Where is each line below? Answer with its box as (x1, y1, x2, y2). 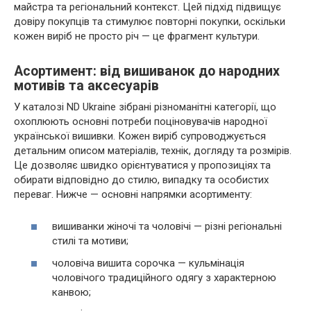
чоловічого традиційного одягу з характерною (52, 271, 276, 284)
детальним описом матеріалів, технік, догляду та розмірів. (14, 144, 292, 157)
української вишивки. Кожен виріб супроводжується (14, 129, 266, 142)
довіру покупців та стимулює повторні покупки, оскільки (14, 15, 285, 28)
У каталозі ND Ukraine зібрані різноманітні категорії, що (14, 100, 276, 113)
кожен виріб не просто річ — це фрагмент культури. (14, 29, 260, 42)
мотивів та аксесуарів (14, 78, 159, 94)
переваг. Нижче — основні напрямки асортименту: (14, 187, 252, 201)
